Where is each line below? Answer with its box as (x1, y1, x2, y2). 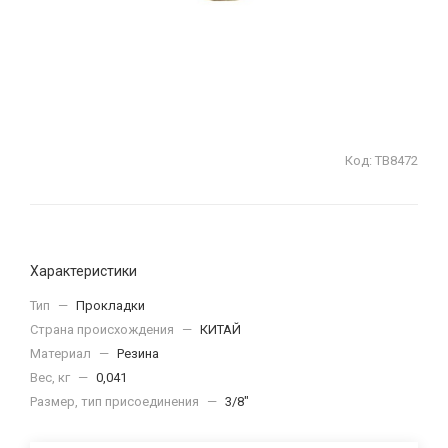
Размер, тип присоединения (30, 394, 202, 409)
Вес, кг (30, 370, 73, 385)
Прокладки (76, 298, 145, 313)
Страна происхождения (30, 322, 177, 337)
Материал (30, 346, 94, 361)
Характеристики (30, 263, 137, 279)
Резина (117, 346, 159, 361)
